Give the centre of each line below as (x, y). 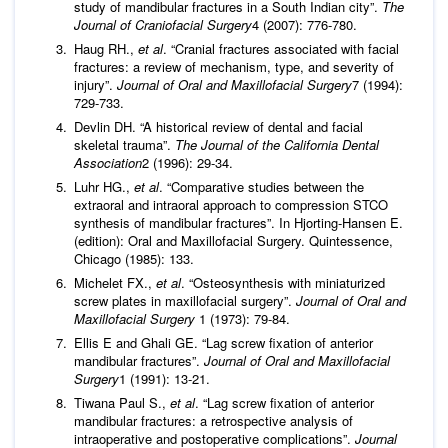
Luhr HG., (104, 186)
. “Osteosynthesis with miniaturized (283, 282)
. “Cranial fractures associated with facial (281, 48)
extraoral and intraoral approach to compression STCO (231, 204)
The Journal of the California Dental (277, 144)
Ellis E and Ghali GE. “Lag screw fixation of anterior (223, 342)
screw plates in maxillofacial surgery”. (185, 300)
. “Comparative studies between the (261, 186)
